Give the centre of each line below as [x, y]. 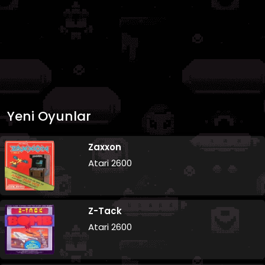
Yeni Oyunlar [49, 116]
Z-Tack [105, 211]
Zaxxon [105, 147]
